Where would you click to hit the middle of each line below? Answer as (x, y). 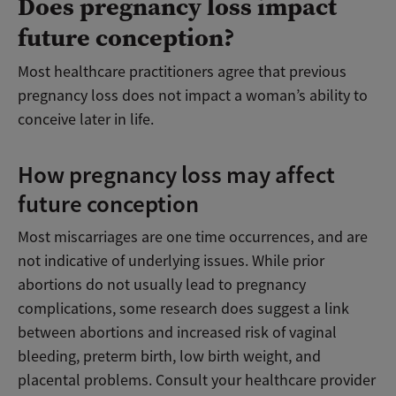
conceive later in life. (86, 120)
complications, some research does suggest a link (183, 309)
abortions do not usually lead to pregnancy (162, 285)
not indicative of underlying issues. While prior (171, 261)
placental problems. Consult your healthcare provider (197, 381)
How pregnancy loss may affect (176, 175)
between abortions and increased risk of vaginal (177, 333)
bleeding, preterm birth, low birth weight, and (169, 357)
